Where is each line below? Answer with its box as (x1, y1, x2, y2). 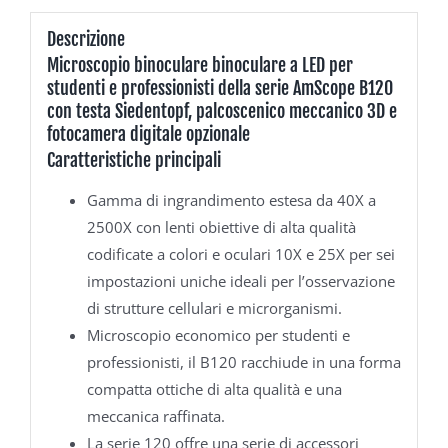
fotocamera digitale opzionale (46, 123, 250, 145)
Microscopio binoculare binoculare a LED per (46, 54, 353, 76)
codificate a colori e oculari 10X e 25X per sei (86, 243, 395, 264)
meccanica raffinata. (86, 405, 225, 426)
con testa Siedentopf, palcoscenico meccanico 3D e (46, 100, 397, 122)
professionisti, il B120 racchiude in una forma (86, 351, 401, 372)
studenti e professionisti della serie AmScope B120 (46, 77, 393, 99)
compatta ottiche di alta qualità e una (86, 378, 342, 399)
